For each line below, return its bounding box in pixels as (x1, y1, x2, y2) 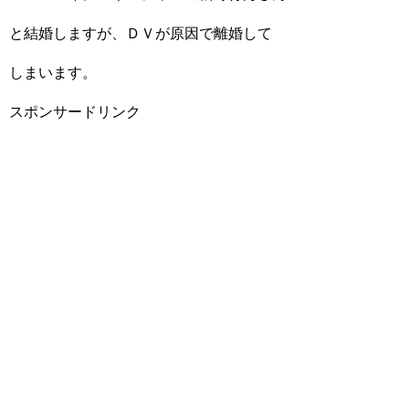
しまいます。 (9, 65, 97, 80)
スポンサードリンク (9, 104, 141, 120)
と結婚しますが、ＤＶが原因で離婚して (9, 26, 272, 41)
